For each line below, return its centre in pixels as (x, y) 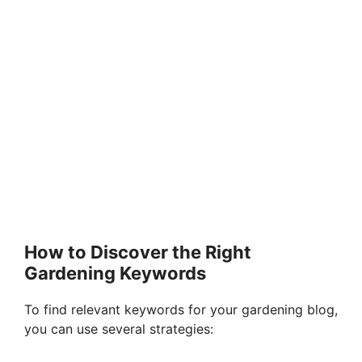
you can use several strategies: (119, 329)
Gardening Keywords (115, 274)
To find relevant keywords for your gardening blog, (181, 310)
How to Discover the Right (138, 253)
